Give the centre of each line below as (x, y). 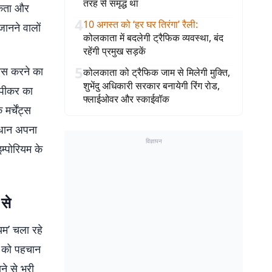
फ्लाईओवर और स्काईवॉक (126, 99)
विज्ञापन (154, 141)
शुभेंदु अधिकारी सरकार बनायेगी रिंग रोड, (151, 86)
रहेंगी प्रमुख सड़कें (114, 51)
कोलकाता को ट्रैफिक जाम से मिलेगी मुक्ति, (157, 72)
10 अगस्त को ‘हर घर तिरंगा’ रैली (139, 24)
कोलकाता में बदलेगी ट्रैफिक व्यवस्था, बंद (153, 38)
